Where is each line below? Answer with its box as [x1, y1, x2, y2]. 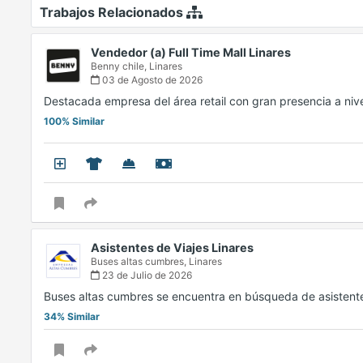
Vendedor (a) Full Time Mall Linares [91, 45, 291, 60]
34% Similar [44, 310, 100, 323]
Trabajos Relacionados [40, 4, 186, 21]
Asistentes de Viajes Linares [91, 241, 254, 255]
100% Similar [44, 115, 105, 128]
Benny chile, [91, 60, 149, 73]
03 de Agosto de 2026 [100, 74, 203, 87]
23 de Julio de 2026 [100, 269, 192, 282]
